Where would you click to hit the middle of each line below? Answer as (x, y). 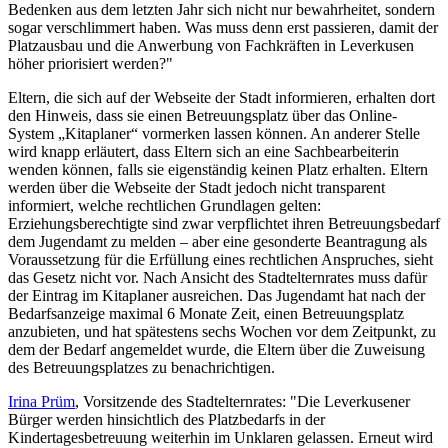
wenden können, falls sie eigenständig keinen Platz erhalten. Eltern (218, 169)
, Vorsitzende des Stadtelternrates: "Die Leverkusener (242, 401)
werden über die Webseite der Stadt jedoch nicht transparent (196, 187)
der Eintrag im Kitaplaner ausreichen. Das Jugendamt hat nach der (216, 295)
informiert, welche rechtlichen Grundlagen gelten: (164, 205)
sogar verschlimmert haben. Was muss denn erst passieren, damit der (223, 27)
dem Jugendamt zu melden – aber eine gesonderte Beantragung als (217, 241)
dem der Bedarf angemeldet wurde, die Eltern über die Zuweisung (216, 349)
